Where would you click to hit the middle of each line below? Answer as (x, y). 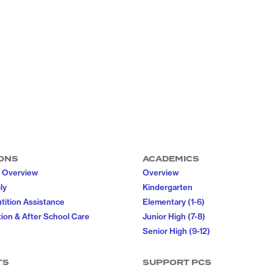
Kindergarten (168, 187)
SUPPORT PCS (177, 263)
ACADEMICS (171, 159)
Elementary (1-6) (174, 202)
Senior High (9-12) (176, 231)
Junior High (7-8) (174, 216)
